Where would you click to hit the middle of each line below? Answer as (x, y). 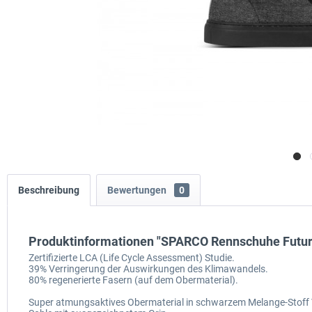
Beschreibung (49, 190)
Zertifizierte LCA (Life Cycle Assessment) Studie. (132, 258)
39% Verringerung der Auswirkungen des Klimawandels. (148, 269)
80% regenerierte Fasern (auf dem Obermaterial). (133, 280)
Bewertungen (138, 190)
